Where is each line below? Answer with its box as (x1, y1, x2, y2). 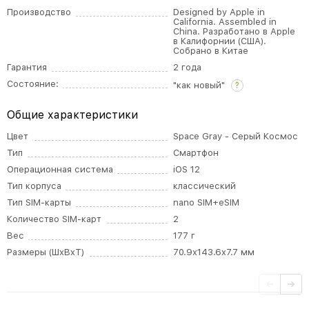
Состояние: (7, 79, 59, 89)
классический (173, 181, 237, 191)
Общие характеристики (7, 108, 138, 121)
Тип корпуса (7, 181, 61, 191)
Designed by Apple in (173, 7, 266, 17)
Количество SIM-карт (7, 214, 101, 224)
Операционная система (7, 164, 113, 175)
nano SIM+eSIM (173, 197, 240, 208)
